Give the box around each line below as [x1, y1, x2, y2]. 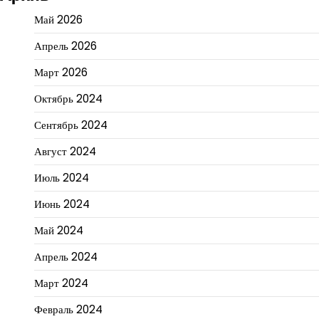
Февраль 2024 [34, 302, 103, 318]
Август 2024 [34, 144, 96, 159]
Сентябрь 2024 [34, 117, 108, 133]
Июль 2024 [34, 170, 89, 186]
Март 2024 [34, 276, 88, 291]
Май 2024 [34, 223, 83, 239]
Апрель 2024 [34, 249, 98, 265]
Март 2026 [34, 65, 88, 80]
